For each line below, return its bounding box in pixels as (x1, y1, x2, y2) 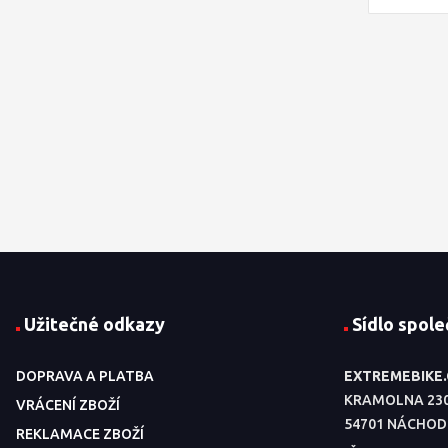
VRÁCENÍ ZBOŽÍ (16, 397, 120, 413)
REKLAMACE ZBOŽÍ (16, 426, 144, 442)
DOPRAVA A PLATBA (16, 368, 154, 384)
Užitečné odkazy (24, 314, 165, 334)
